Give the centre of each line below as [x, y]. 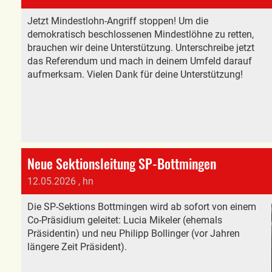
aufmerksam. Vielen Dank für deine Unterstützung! [135, 74]
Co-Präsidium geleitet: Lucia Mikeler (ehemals [125, 220]
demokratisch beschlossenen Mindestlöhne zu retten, [141, 34]
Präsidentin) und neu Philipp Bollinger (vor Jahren [134, 233]
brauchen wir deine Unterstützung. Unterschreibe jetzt [141, 48]
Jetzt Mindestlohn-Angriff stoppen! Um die [118, 21]
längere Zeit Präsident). [77, 247]
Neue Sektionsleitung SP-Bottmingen [122, 163]
